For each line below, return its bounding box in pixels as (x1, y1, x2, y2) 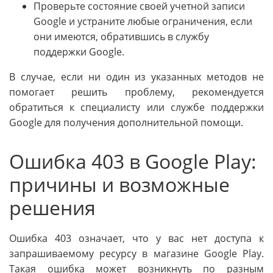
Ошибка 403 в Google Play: (9, 148, 257, 175)
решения (9, 194, 96, 221)
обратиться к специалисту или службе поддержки (9, 101, 264, 115)
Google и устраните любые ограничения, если (34, 15, 252, 29)
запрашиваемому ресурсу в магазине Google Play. (9, 247, 264, 261)
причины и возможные (9, 171, 230, 198)
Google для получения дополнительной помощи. (9, 116, 243, 130)
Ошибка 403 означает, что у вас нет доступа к (9, 232, 264, 246)
